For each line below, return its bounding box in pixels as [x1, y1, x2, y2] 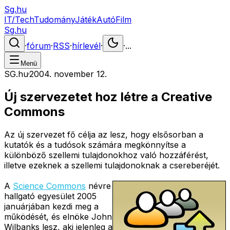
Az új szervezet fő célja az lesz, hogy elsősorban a [4, 129, 203, 140]
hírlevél [72, 41, 101, 51]
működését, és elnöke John [4, 211, 112, 222]
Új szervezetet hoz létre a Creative [4, 89, 212, 104]
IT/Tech [4, 14, 34, 25]
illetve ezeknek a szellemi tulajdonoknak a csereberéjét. [4, 160, 220, 170]
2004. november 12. [29, 69, 107, 79]
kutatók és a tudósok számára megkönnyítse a [4, 139, 186, 150]
